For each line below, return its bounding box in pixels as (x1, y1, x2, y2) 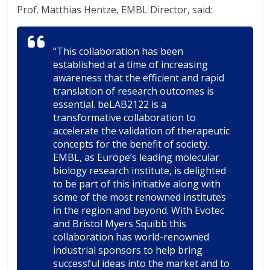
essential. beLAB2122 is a (53, 98, 167, 111)
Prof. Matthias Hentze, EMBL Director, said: (17, 3, 213, 16)
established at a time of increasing (53, 58, 209, 71)
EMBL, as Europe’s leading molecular (53, 151, 220, 164)
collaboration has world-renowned (53, 230, 210, 243)
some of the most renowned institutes (53, 190, 227, 204)
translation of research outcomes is (53, 84, 215, 98)
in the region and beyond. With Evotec (53, 204, 225, 217)
